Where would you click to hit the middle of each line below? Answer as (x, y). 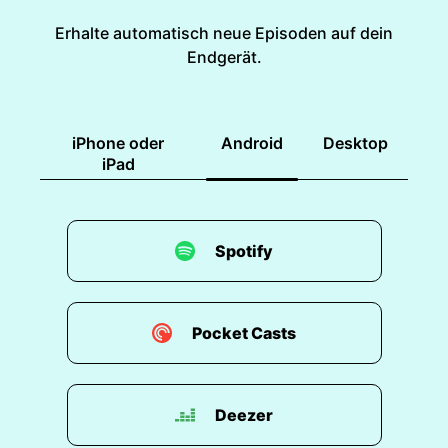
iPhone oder (118, 143)
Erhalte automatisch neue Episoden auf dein (224, 33)
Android (252, 143)
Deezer (244, 415)
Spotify (244, 251)
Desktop (355, 143)
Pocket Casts (244, 333)
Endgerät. (224, 57)
